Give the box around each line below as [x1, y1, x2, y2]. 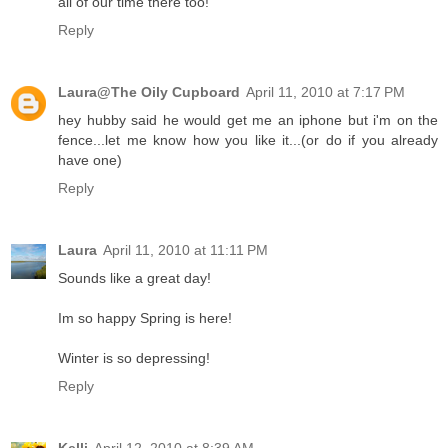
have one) [58, 152, 122, 169]
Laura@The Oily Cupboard [58, 84, 240, 101]
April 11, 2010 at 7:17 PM [246, 84, 405, 101]
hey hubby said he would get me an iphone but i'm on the [58, 112, 438, 129]
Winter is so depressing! [58, 350, 210, 367]
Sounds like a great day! [58, 270, 211, 287]
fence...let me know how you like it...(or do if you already [58, 132, 438, 149]
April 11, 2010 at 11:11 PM [103, 242, 268, 259]
